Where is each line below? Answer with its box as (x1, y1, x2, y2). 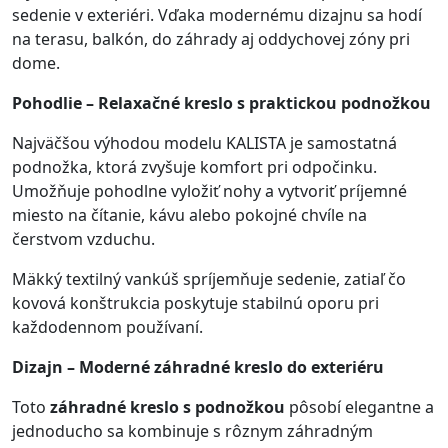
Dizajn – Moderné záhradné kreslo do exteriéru (12, 356, 384, 379)
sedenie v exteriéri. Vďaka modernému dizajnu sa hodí (12, 4, 422, 27)
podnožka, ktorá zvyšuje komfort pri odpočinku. (12, 156, 377, 179)
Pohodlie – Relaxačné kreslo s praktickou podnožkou (12, 92, 431, 115)
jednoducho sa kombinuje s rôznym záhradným (12, 420, 373, 443)
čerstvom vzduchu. (12, 228, 155, 251)
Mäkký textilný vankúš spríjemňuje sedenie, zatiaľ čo (12, 268, 406, 291)
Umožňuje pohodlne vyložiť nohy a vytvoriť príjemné (12, 180, 407, 203)
